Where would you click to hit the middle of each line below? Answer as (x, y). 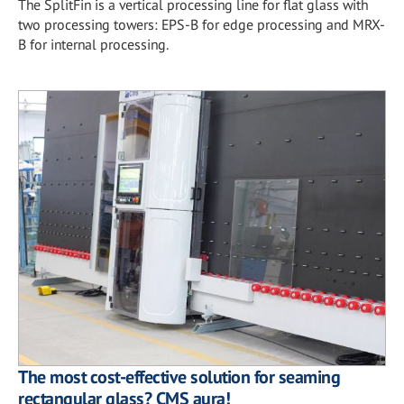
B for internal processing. (93, 44)
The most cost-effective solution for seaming (179, 377)
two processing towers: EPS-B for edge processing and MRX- (202, 24)
